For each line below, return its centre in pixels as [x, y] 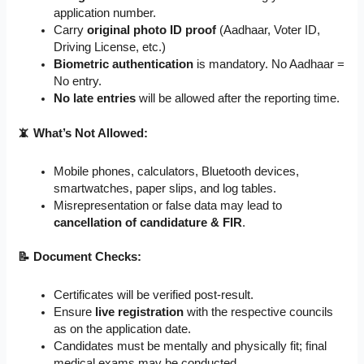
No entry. [78, 82]
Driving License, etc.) [110, 48]
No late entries [95, 99]
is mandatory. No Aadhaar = [269, 65]
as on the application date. [123, 329]
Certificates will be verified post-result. [154, 295]
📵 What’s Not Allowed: [83, 134]
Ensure [75, 312]
